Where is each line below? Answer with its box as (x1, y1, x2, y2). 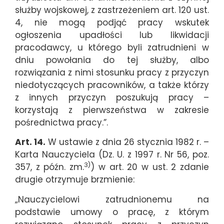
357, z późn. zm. (15, 161, 84, 173)
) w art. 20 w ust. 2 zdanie (90, 161, 209, 173)
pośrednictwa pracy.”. (15, 116, 108, 128)
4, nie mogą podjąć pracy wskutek (15, 16, 209, 28)
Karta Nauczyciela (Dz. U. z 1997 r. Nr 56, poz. (15, 148, 209, 161)
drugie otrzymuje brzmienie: (15, 173, 134, 186)
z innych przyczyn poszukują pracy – (15, 91, 209, 103)
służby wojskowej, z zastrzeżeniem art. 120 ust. (15, 4, 209, 16)
